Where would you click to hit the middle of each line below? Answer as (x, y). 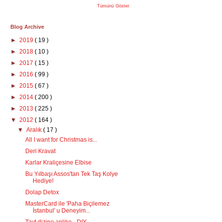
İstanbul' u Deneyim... (61, 211)
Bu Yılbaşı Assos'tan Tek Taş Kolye (71, 174)
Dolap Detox (42, 192)
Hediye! (43, 181)
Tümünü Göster (113, 6)
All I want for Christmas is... (61, 140)
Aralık (35, 130)
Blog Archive (27, 27)
